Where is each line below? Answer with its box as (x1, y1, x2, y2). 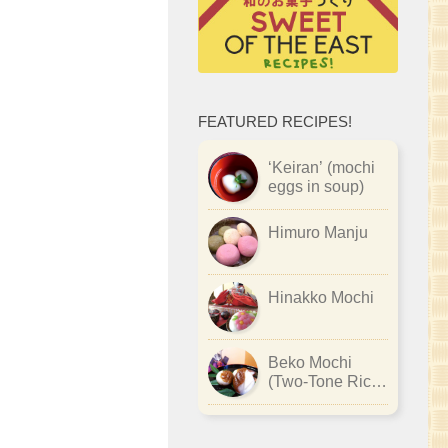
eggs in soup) (268, 178, 364, 196)
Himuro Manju (268, 224, 368, 242)
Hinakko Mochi (268, 289, 374, 307)
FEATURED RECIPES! (198, 113, 352, 131)
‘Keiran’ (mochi (268, 159, 375, 177)
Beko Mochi (268, 354, 352, 372)
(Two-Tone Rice (268, 373, 380, 391)
